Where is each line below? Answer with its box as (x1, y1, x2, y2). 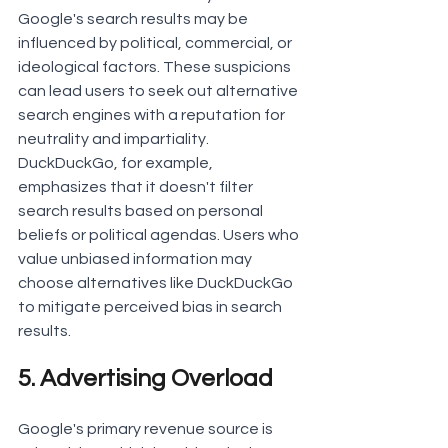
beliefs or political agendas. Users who (18, 227, 302, 244)
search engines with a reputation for (18, 107, 288, 124)
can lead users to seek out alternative (18, 83, 301, 100)
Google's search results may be (18, 11, 251, 28)
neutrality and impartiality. (18, 131, 209, 148)
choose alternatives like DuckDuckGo (18, 275, 296, 292)
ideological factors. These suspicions (18, 59, 294, 76)
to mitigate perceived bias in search (18, 299, 285, 316)
